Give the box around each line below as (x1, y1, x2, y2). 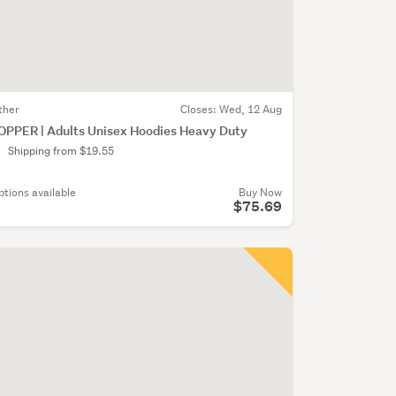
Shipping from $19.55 (7, 142, 114, 158)
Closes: (179, 101, 219, 117)
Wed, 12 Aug (218, 101, 282, 117)
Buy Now (238, 184, 282, 200)
